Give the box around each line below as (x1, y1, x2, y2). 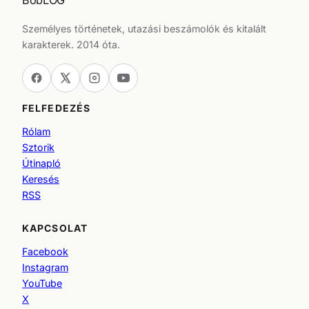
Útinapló (22, 157, 61, 169)
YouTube (22, 277, 62, 290)
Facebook (22, 246, 68, 258)
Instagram (22, 261, 68, 274)
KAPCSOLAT (22, 222, 88, 235)
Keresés (22, 172, 59, 185)
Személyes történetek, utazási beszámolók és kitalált (22, 22, 266, 34)
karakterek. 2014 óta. (22, 38, 120, 50)
